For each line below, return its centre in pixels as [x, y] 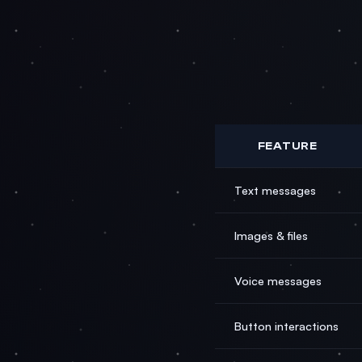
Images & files [271, 235]
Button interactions [286, 326]
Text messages [275, 190]
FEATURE [287, 146]
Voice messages [278, 280]
